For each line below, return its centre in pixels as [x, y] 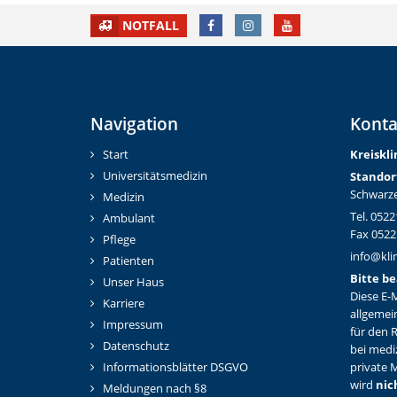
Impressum [133, 325]
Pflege [119, 240]
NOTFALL [151, 25]
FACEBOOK [246, 25]
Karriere [124, 304]
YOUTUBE [320, 25]
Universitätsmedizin [155, 176]
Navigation [134, 124]
